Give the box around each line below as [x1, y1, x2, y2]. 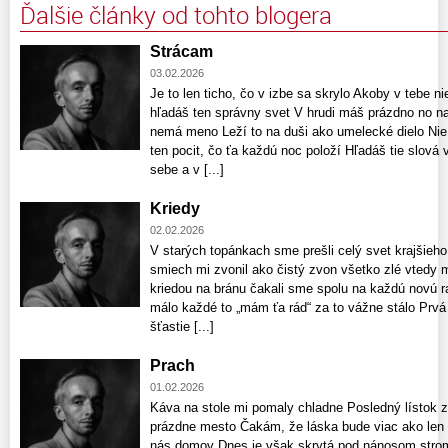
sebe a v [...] [150, 161, 224, 177]
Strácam [150, 42, 213, 60]
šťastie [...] [150, 318, 214, 334]
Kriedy [150, 199, 200, 217]
